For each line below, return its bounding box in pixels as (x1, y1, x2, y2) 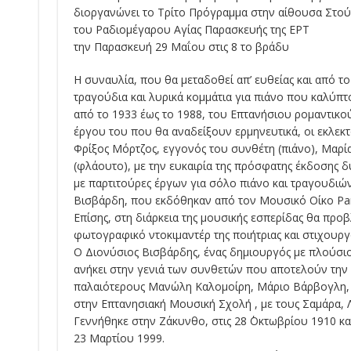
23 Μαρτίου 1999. (73, 331, 165, 346)
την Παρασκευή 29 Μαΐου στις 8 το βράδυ (73, 39, 289, 55)
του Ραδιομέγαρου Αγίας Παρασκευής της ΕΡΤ (73, 22, 309, 38)
